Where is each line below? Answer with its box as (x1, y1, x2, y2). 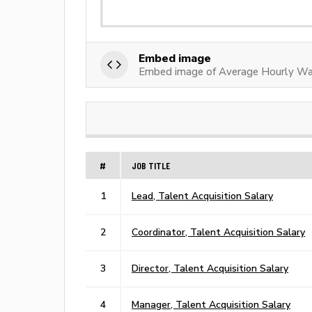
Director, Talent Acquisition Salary (132, 262, 288, 274)
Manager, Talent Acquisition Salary (132, 298, 290, 310)
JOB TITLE (132, 159, 170, 171)
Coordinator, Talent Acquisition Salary (132, 226, 305, 237)
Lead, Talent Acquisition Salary (132, 189, 273, 201)
